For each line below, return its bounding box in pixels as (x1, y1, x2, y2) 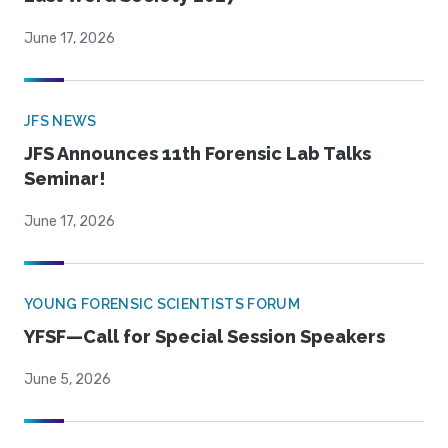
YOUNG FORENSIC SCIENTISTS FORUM (24, 296, 300, 313)
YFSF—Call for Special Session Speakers (24, 326, 385, 348)
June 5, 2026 (24, 371, 111, 389)
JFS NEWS (24, 113, 97, 130)
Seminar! (24, 168, 106, 190)
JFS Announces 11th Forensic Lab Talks (24, 143, 371, 165)
